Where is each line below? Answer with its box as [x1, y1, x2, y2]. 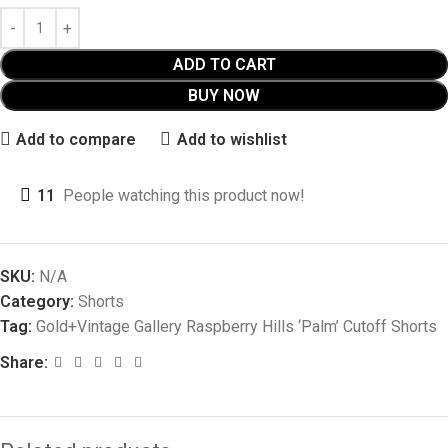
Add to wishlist [176, 129, 287, 149]
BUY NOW [188, 86, 260, 106]
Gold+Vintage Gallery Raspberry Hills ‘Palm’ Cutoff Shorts [36, 317, 437, 337]
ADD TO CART [172, 55, 276, 75]
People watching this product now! [63, 186, 305, 206]
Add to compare [16, 129, 137, 149]
